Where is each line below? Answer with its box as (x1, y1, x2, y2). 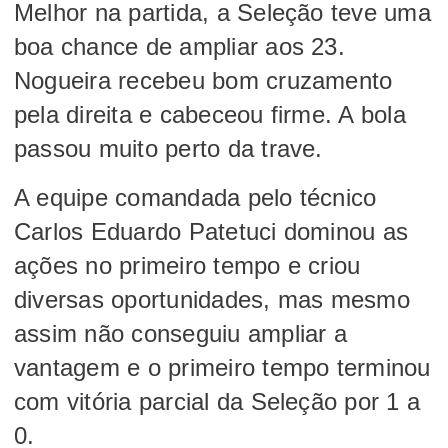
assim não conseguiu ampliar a (14, 319, 347, 347)
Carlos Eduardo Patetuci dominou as (14, 217, 409, 245)
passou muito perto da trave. (14, 134, 323, 162)
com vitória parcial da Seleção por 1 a (14, 387, 421, 415)
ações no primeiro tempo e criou (14, 251, 361, 279)
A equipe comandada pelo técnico (14, 183, 377, 211)
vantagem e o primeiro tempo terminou (14, 353, 431, 381)
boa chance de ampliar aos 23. (14, 32, 345, 60)
